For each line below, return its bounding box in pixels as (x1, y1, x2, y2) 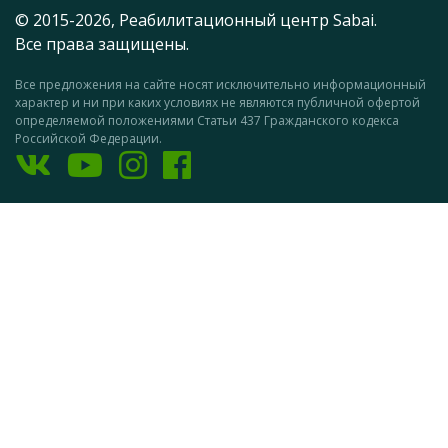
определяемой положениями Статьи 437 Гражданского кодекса (15, 112, 399, 130)
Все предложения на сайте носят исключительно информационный (15, 76, 426, 94)
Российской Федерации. (15, 130, 162, 148)
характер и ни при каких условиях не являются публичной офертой (15, 94, 420, 112)
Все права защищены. (15, 33, 189, 56)
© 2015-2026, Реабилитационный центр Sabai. (15, 9, 377, 32)
